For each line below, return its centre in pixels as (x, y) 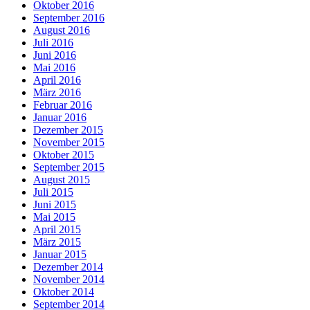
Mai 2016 (54, 68)
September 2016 (69, 18)
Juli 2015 (53, 192)
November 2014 (69, 280)
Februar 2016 (63, 105)
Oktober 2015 (64, 155)
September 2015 (69, 167)
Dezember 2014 (68, 267)
